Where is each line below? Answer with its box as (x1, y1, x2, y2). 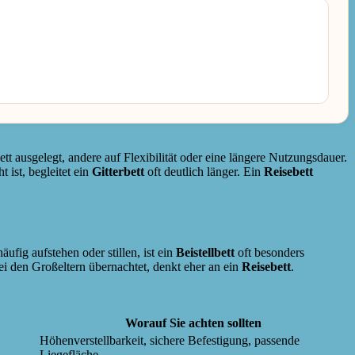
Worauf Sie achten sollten (124, 316, 261, 330)
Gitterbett (92, 164, 144, 178)
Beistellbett (176, 246, 235, 260)
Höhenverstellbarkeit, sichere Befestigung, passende (40, 334, 300, 348)
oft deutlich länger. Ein (144, 164, 264, 178)
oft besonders (235, 246, 304, 260)
